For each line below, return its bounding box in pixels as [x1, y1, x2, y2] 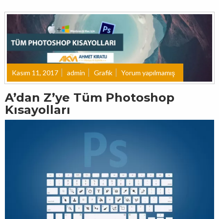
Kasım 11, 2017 [12, 68, 58, 77]
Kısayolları [5, 102, 70, 117]
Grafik [94, 68, 112, 77]
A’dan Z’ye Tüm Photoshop [5, 90, 175, 105]
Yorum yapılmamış [121, 68, 175, 77]
